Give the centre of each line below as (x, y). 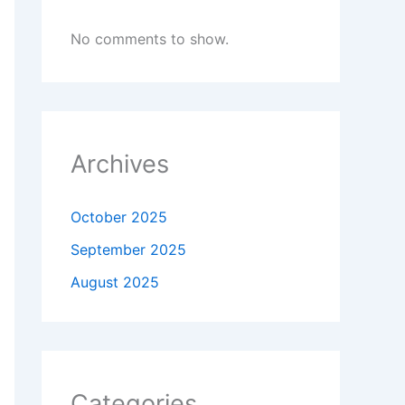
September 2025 (128, 250)
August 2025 (115, 283)
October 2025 (119, 217)
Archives (120, 165)
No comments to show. (150, 39)
